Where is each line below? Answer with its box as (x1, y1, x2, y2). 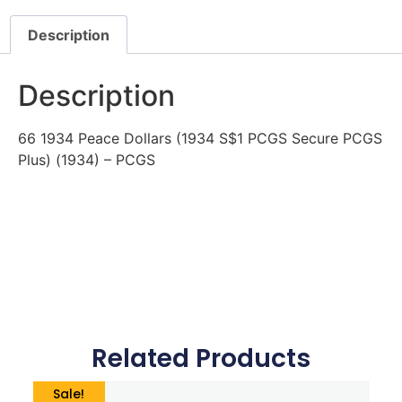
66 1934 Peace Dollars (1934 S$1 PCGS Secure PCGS (18, 129, 382, 148)
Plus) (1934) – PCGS (18, 151, 155, 170)
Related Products (92, 341, 310, 377)
